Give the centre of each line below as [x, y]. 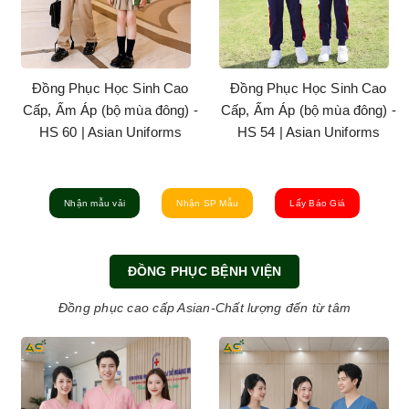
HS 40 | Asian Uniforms [309, 131]
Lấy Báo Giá [317, 203]
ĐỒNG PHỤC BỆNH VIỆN [204, 272]
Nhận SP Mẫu [207, 203]
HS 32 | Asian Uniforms [110, 131]
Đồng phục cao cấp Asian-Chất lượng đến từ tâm [204, 307]
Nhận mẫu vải [94, 203]
